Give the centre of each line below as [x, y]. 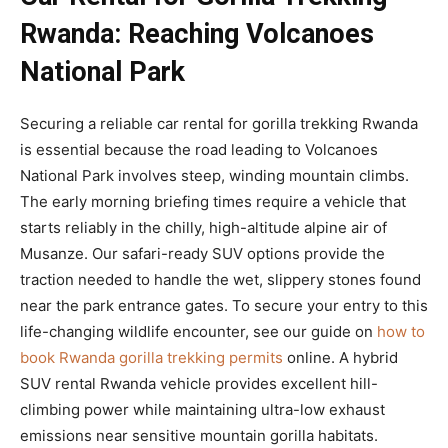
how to [401, 331]
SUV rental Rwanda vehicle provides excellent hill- [199, 383]
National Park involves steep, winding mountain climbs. [214, 175]
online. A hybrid [340, 357]
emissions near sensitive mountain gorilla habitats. [199, 435]
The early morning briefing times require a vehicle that [213, 201]
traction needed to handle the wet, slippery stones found [220, 279]
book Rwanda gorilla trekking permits [151, 357]
